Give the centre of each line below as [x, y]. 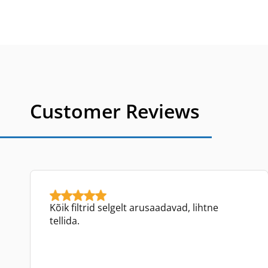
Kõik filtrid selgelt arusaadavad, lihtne [134, 207]
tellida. [65, 220]
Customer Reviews [115, 111]
